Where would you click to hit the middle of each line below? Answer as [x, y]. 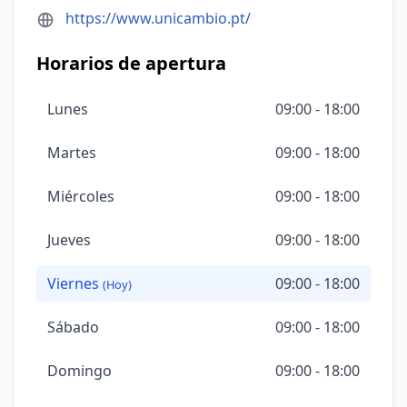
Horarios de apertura [131, 63]
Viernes [75, 283]
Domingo [79, 371]
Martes [72, 153]
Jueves [69, 240]
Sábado [73, 327]
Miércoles [81, 196]
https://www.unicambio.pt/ [158, 18]
